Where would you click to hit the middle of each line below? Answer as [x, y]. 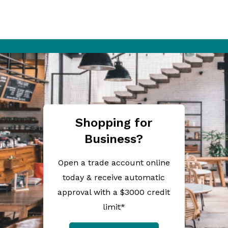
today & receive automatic [114, 177]
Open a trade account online [114, 162]
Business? [114, 139]
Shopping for [114, 122]
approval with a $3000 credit [114, 192]
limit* [114, 207]
